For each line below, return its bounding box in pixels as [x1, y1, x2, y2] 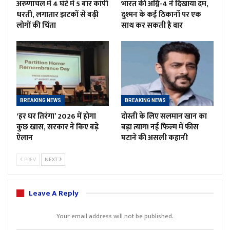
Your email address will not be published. [56, 210, 174, 222]
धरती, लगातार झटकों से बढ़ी [16, 8, 99, 21]
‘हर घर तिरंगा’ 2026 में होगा [16, 109, 96, 123]
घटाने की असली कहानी [121, 131, 188, 144]
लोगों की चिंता [16, 18, 56, 32]
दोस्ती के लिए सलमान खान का [121, 109, 207, 123]
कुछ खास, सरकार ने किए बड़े [16, 120, 99, 133]
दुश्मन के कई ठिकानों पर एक [121, 8, 201, 21]
